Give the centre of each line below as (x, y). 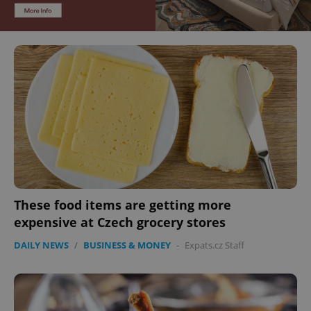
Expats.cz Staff (215, 245)
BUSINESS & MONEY (127, 245)
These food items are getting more (123, 205)
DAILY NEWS (41, 245)
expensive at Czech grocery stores (120, 222)
